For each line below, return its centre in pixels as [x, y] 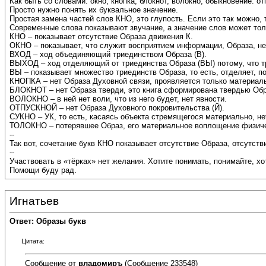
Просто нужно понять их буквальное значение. [94, 10]
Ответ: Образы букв [48, 221]
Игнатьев [34, 201]
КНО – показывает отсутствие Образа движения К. [101, 37]
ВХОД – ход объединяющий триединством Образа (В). [108, 55]
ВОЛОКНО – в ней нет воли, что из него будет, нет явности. [118, 99]
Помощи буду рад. [43, 170]
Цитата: [33, 241]
